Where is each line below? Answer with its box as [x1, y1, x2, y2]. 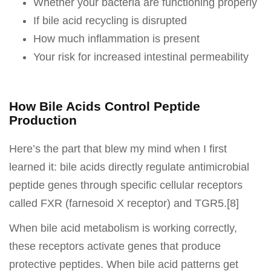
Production [9, 113, 77, 127]
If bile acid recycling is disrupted [33, 14, 187, 27]
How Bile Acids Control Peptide [9, 99, 200, 113]
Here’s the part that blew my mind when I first [9, 142, 227, 155]
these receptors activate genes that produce [9, 240, 221, 253]
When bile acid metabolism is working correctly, [9, 222, 237, 235]
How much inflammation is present [33, 32, 200, 45]
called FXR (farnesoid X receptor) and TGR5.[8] [9, 197, 239, 209]
